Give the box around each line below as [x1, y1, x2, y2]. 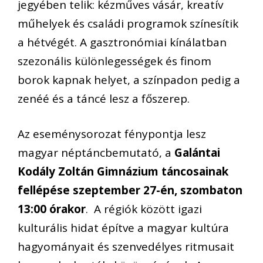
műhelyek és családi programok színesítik [18, 15, 238, 31]
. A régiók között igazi [86, 201, 202, 217]
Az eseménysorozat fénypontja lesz [18, 126, 206, 142]
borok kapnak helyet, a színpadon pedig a [18, 72, 240, 87]
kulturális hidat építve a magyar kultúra [18, 220, 229, 236]
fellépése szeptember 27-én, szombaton [18, 183, 242, 198]
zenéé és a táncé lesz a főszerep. [18, 90, 190, 106]
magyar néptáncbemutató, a [18, 145, 174, 161]
